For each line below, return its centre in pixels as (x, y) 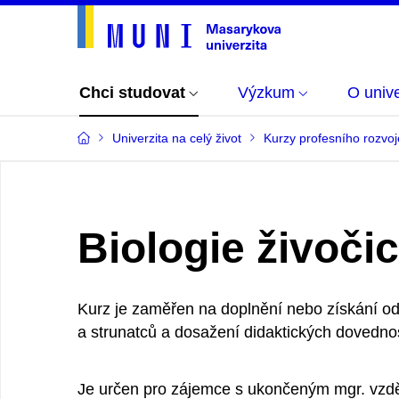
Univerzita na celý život (177, 138)
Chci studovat (132, 93)
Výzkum (266, 93)
